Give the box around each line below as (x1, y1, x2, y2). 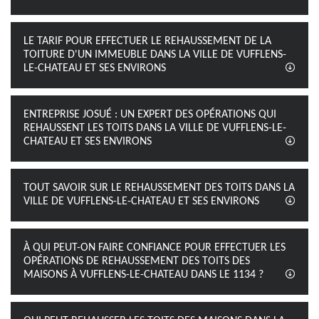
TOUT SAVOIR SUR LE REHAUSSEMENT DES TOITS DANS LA (23, 182, 295, 194)
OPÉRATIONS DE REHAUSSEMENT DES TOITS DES (23, 256, 250, 267)
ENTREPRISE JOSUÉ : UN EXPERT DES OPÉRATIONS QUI (23, 109, 276, 120)
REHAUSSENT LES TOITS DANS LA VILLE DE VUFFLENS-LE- (23, 122, 286, 134)
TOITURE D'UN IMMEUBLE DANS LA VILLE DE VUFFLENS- (23, 49, 286, 61)
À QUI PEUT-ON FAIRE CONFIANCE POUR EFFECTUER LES (23, 242, 286, 253)
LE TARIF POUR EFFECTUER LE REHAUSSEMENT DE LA (23, 36, 271, 47)
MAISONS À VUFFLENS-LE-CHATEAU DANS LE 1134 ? (23, 269, 263, 281)
